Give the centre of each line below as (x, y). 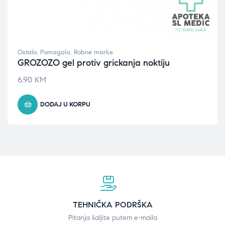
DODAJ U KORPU (65, 104)
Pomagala (55, 52)
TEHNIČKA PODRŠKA (113, 205)
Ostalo (27, 52)
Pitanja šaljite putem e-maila (113, 218)
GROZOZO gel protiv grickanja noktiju (94, 63)
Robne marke (93, 52)
